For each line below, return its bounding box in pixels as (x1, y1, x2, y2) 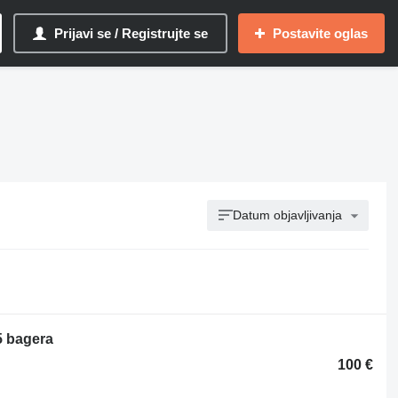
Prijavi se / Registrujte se (54, 26, 208, 41)
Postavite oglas (273, 26, 368, 41)
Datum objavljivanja (233, 208, 343, 222)
